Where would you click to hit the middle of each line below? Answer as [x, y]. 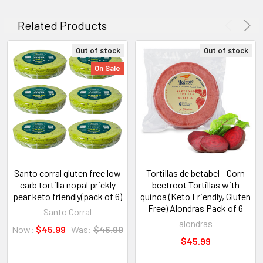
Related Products [62, 25]
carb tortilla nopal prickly [68, 184]
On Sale [107, 68]
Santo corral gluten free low [68, 173]
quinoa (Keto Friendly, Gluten [195, 196]
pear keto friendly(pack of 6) [68, 196]
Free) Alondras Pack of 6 [195, 208]
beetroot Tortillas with [195, 184]
